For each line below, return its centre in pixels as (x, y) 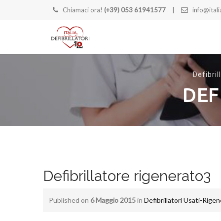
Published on (70, 200)
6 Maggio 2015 (113, 200)
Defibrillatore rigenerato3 (127, 176)
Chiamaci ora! (83, 10)
